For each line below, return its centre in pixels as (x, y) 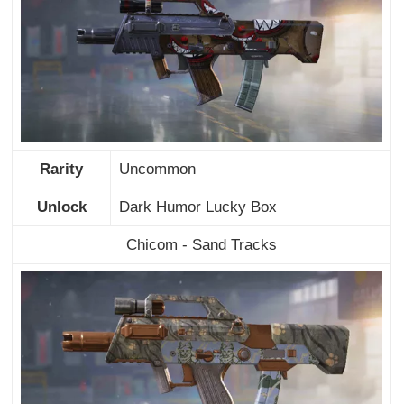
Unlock (61, 207)
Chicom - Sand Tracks (202, 244)
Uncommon (157, 169)
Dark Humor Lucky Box (197, 207)
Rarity (62, 169)
